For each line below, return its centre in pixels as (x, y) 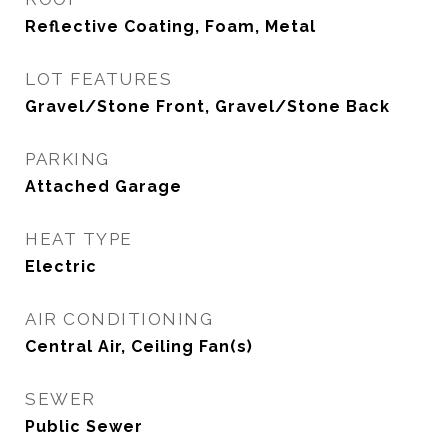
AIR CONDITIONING (119, 319)
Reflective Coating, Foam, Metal (170, 26)
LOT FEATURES (98, 79)
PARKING (67, 159)
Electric (61, 266)
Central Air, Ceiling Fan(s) (139, 346)
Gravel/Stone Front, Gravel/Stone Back (207, 106)
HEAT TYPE (79, 239)
